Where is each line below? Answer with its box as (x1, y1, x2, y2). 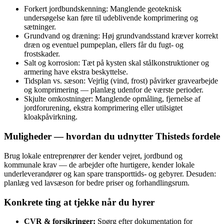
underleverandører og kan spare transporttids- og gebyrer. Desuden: (4, 169, 216, 178)
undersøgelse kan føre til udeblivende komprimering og (24, 13, 198, 22)
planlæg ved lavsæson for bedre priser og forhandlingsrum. (4, 178, 189, 187)
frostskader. (24, 49, 60, 58)
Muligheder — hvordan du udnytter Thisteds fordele (4, 131, 220, 142)
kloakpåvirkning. (24, 112, 77, 121)
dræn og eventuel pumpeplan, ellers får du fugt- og (24, 40, 183, 49)
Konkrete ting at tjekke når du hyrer (4, 196, 154, 207)
